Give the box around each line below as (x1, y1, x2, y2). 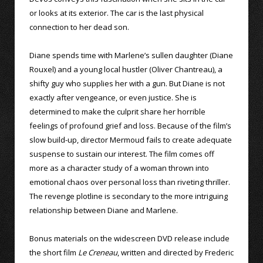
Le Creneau (78, 247, 117, 258)
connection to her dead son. (29, 22, 129, 33)
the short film (29, 247, 78, 258)
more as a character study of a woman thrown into (29, 163, 209, 174)
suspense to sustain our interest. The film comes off (29, 149, 214, 160)
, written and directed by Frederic (117, 247, 234, 258)
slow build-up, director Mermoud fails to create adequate (29, 134, 232, 146)
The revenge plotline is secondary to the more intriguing (29, 191, 228, 202)
